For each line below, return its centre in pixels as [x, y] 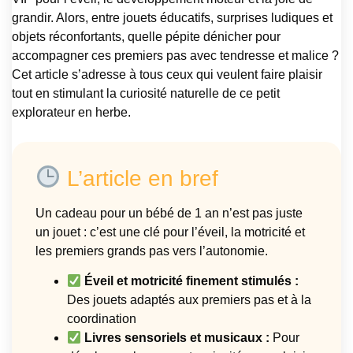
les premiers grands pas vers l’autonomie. [152, 251]
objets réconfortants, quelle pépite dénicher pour [146, 36]
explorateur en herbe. [71, 112]
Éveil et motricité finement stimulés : [192, 281]
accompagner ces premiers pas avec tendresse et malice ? [175, 55]
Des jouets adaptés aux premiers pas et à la [189, 300]
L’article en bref [139, 178]
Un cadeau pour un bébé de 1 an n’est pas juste [169, 213]
